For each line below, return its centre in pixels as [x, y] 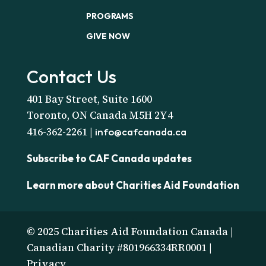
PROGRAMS [110, 16]
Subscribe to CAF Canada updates [109, 158]
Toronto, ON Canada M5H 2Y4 [99, 115]
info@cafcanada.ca [140, 131]
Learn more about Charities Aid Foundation [133, 185]
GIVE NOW [108, 36]
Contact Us [71, 76]
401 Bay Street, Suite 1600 [89, 99]
